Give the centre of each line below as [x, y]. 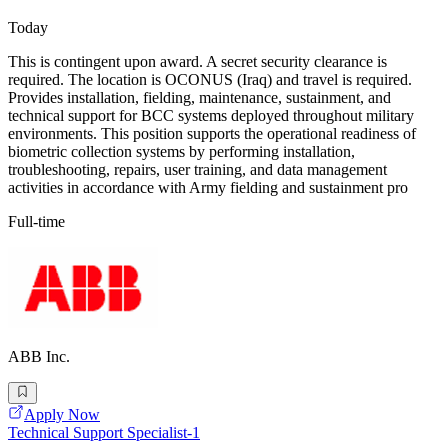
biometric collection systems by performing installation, [181, 152]
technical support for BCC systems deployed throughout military [211, 116]
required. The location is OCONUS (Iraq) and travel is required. [210, 80]
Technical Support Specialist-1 [104, 433]
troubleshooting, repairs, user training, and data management [197, 170]
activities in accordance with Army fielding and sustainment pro [208, 188]
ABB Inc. [39, 357]
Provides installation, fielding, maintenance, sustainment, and [199, 98]
